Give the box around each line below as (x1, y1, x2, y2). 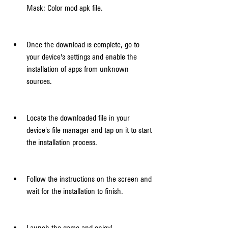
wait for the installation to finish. (26, 186, 123, 196)
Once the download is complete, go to (26, 40, 139, 49)
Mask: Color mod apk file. (26, 3, 103, 13)
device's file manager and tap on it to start (26, 125, 152, 135)
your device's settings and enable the (26, 52, 137, 62)
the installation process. (26, 137, 97, 147)
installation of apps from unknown (26, 64, 129, 74)
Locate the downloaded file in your (26, 113, 130, 123)
